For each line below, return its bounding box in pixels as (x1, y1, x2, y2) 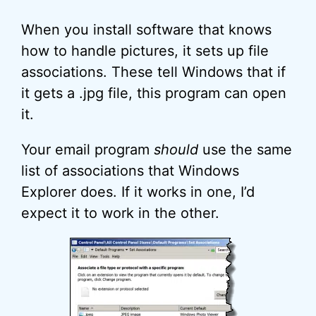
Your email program (21, 141, 154, 158)
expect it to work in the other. (21, 205, 219, 221)
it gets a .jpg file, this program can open (21, 85, 286, 102)
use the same (198, 141, 292, 158)
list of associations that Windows (21, 162, 239, 179)
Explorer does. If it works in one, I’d (21, 183, 255, 200)
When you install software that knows (21, 21, 272, 38)
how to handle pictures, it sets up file (21, 42, 269, 59)
